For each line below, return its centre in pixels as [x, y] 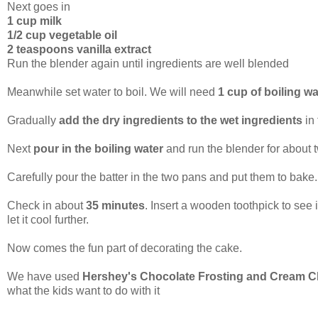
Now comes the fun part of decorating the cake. [125, 248]
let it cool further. [48, 219]
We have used [45, 276]
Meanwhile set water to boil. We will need [113, 92]
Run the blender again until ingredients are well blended [148, 63]
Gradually [33, 120]
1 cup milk [34, 21]
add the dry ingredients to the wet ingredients [182, 120]
